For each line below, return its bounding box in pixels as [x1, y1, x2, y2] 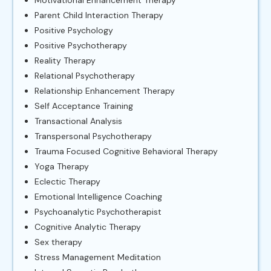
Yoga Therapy [34, 160, 89, 172]
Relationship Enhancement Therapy [34, 85, 175, 96]
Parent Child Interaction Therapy [34, 9, 163, 21]
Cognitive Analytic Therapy [34, 221, 141, 232]
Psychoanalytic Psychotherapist [34, 206, 162, 217]
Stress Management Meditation [34, 251, 161, 263]
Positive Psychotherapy [34, 39, 127, 51]
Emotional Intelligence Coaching [34, 191, 162, 202]
